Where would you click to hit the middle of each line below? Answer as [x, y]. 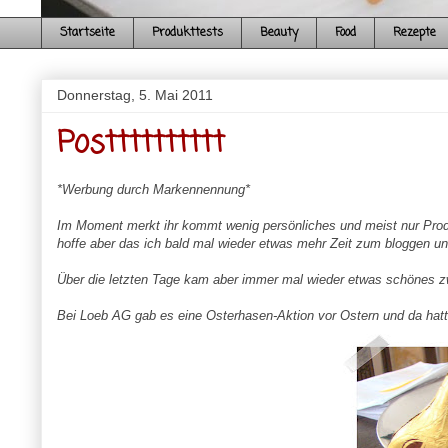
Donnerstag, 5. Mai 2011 [134, 95]
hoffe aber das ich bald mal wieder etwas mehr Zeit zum [220, 244]
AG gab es [142, 316]
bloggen [407, 244]
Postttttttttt [140, 144]
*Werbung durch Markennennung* [153, 190]
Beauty [278, 33]
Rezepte [414, 33]
